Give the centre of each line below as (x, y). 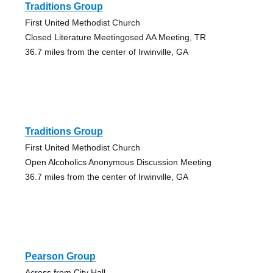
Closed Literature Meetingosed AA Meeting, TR (115, 37)
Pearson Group (60, 257)
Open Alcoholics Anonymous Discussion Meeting (118, 162)
